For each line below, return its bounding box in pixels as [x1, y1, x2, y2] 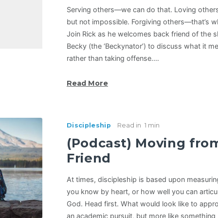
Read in [117, 122, 141, 129]
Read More [66, 79, 108, 88]
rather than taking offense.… [66, 54, 159, 63]
